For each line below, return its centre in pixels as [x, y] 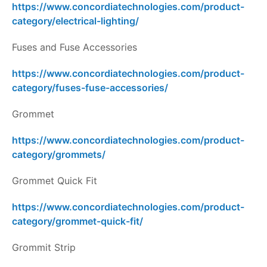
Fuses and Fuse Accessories [74, 47]
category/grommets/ [59, 155]
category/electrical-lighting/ [75, 21]
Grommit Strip [44, 248]
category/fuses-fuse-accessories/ [90, 88]
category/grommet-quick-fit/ [77, 221]
